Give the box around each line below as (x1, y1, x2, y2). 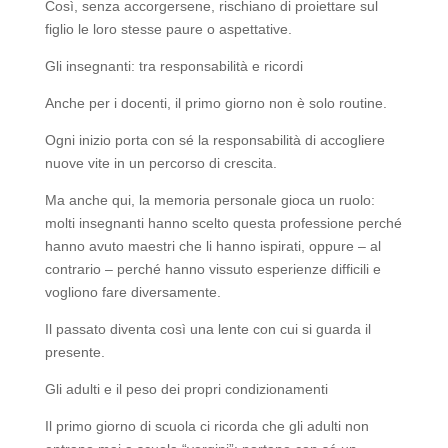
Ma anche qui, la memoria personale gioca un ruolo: (44, 192, 375, 209)
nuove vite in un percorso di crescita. (44, 155, 277, 172)
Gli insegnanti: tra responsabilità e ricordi (44, 58, 303, 75)
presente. (44, 344, 105, 361)
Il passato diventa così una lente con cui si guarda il (44, 321, 371, 338)
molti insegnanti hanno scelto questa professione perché (44, 215, 402, 232)
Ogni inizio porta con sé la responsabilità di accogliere (44, 132, 385, 149)
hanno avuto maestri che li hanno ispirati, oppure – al (44, 238, 381, 255)
